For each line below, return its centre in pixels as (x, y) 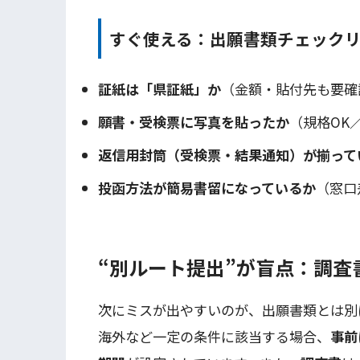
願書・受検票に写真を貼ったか (194, 122)
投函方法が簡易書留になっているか (207, 188)
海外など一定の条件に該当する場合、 (214, 337)
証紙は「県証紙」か (160, 89)
